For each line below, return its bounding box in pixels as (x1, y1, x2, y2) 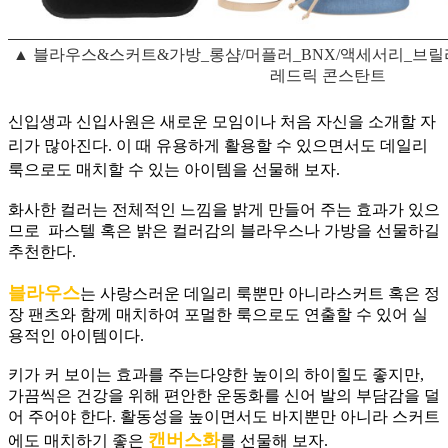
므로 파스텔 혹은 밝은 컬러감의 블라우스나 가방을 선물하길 (8, 222, 440, 240)
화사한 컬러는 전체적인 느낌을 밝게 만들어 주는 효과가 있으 (8, 201, 440, 219)
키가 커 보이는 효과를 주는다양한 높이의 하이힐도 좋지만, (8, 366, 424, 384)
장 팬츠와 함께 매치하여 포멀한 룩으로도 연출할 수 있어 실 (8, 306, 428, 324)
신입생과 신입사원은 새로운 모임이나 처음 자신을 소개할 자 (8, 113, 436, 131)
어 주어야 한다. (8, 408, 120, 426)
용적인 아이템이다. (8, 327, 144, 345)
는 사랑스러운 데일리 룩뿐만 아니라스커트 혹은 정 (80, 285, 440, 303)
